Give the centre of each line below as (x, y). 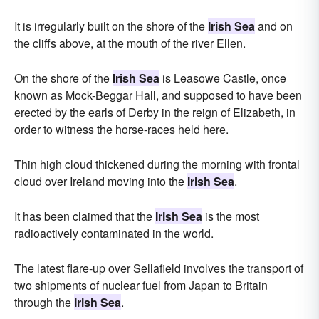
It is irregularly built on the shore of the (111, 26)
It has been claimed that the (85, 216)
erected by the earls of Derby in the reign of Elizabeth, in (155, 113)
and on (274, 26)
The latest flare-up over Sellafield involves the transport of (159, 268)
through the (44, 303)
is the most (231, 216)
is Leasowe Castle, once (223, 78)
